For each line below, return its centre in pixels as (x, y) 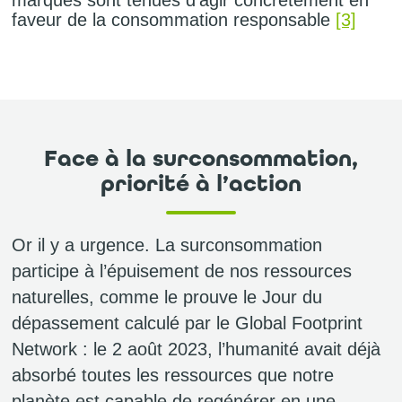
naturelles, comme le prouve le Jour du (167, 297)
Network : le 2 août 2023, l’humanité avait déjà (196, 350)
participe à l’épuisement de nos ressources (182, 271)
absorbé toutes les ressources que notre (173, 376)
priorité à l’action (201, 184)
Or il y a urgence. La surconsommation (167, 245)
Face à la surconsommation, (201, 159)
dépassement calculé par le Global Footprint (187, 323)
